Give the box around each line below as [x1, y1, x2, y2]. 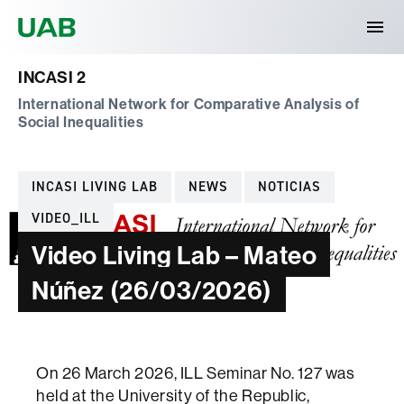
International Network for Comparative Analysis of [18, 94, 360, 113]
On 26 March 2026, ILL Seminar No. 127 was [36, 362, 355, 383]
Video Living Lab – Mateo [32, 238, 317, 271]
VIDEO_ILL [32, 209, 100, 227]
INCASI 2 [18, 67, 87, 87]
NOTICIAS [258, 178, 322, 196]
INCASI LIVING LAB [32, 178, 158, 196]
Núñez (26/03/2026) [32, 273, 272, 306]
